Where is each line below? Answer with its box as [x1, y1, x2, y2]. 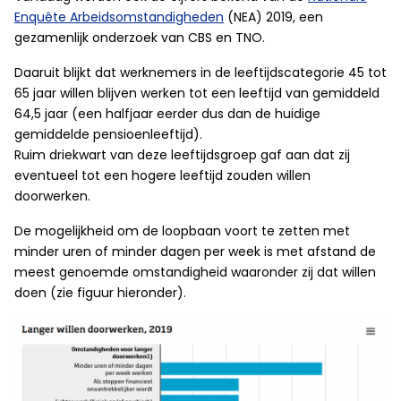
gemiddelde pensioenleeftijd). [14, 125, 202, 143]
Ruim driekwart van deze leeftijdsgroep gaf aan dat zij [14, 146, 350, 164]
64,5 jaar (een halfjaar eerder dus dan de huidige [14, 105, 320, 123]
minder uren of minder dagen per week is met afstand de [14, 243, 376, 260]
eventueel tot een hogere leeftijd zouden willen [14, 166, 311, 184]
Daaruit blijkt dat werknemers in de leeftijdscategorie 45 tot [14, 64, 387, 81]
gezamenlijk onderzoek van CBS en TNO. [14, 29, 265, 47]
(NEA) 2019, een [224, 8, 323, 26]
